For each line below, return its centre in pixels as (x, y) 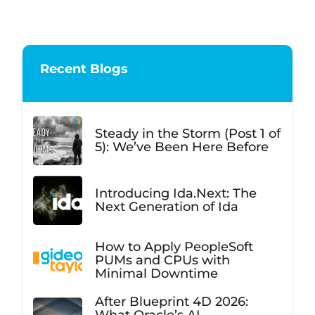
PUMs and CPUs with (162, 260)
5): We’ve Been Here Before (184, 147)
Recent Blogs (84, 69)
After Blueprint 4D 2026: (172, 302)
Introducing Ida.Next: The (176, 194)
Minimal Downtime (156, 273)
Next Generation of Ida (168, 207)
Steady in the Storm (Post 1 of (188, 134)
